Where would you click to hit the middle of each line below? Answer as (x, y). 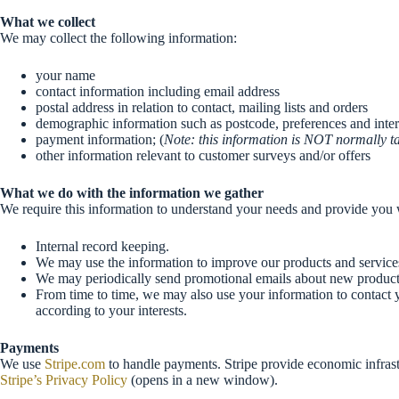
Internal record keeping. (102, 246)
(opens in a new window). (203, 380)
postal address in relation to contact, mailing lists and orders (202, 107)
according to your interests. (111, 310)
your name (65, 75)
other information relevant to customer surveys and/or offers (203, 155)
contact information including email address (158, 91)
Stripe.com (75, 364)
